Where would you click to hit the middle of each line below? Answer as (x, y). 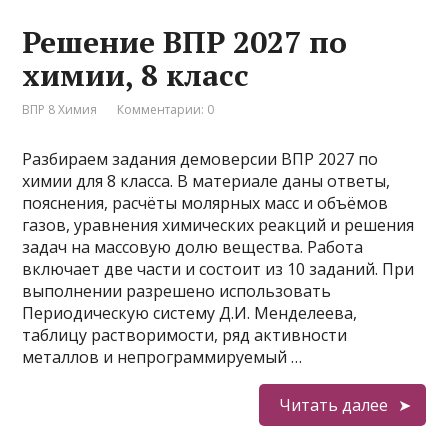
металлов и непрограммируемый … (162, 357)
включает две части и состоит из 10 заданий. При (218, 269)
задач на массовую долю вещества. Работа (193, 247)
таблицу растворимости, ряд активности (185, 335)
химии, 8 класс (136, 75)
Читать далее (333, 405)
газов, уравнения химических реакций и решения (218, 225)
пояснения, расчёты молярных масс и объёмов (205, 203)
